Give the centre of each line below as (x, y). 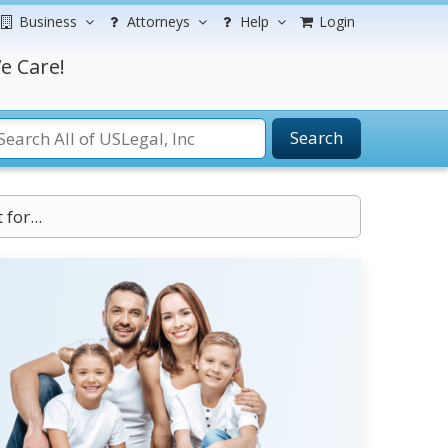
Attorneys (158, 21)
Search (316, 137)
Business (48, 21)
